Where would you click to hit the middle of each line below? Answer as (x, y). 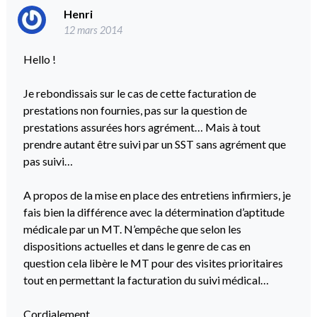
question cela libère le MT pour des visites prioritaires (153, 263)
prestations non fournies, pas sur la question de (135, 110)
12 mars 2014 (93, 30)
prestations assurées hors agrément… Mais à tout (142, 127)
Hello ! (39, 59)
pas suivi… (48, 161)
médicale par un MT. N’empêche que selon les (132, 229)
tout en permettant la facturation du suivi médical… (146, 279)
